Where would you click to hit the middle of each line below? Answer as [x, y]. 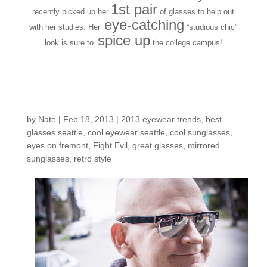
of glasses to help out [196, 12]
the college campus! [186, 43]
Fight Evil [110, 146]
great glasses [157, 146]
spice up [122, 41]
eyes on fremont [57, 146]
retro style [92, 159]
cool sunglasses [200, 133]
